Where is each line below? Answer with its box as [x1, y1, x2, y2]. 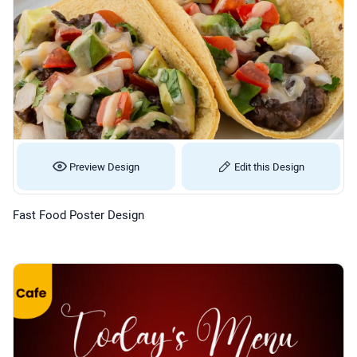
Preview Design [66, 159, 139, 174]
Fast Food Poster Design [13, 206, 147, 223]
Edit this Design [231, 159, 304, 174]
